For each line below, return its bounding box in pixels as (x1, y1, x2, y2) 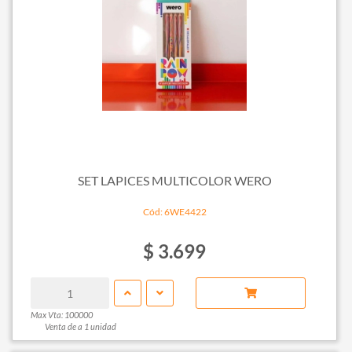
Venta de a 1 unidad (44, 321, 116, 332)
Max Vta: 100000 (30, 310, 93, 321)
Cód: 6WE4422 (142, 206, 207, 218)
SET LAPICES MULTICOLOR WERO (77, 172, 272, 188)
